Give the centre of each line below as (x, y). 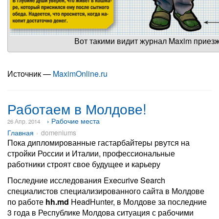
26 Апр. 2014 (24, 121)
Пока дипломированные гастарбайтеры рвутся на (99, 142)
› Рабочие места (73, 121)
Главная (21, 132)
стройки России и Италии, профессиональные (91, 153)
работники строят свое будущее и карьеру (84, 164)
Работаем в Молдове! (77, 109)
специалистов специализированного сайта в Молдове (106, 191)
